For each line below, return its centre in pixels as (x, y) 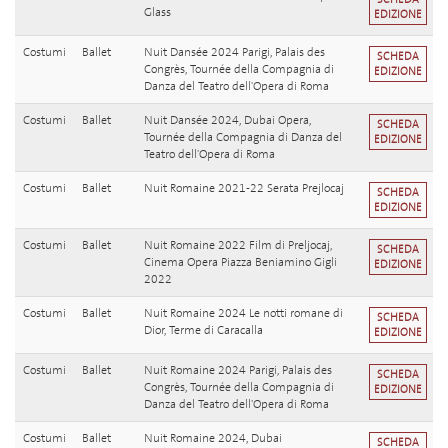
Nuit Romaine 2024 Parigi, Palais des (238, 370)
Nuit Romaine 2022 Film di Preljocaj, (238, 245)
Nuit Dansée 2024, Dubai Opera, (227, 120)
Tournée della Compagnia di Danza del (243, 137)
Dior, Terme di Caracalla (203, 330)
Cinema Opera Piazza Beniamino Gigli (240, 262)
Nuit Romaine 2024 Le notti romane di (243, 313)
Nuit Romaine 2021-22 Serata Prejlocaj (244, 188)
